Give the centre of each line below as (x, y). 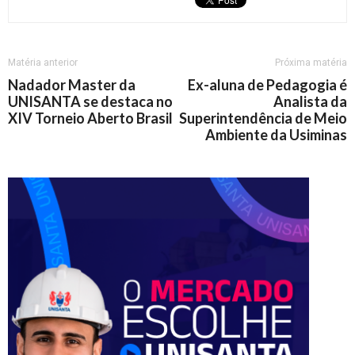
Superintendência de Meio (263, 118)
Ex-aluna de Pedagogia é (267, 85)
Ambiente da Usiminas (276, 135)
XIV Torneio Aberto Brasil (90, 118)
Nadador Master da (72, 85)
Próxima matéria (311, 63)
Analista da (310, 101)
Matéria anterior (43, 63)
